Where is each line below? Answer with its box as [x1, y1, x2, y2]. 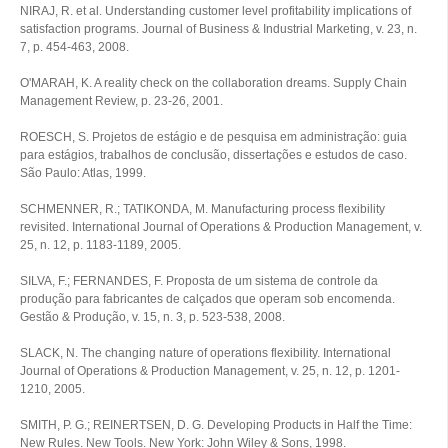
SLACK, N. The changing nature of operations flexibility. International [20, 346, 391, 360]
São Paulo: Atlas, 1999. [20, 166, 146, 180]
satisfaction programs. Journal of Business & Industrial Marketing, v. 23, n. [20, 22, 417, 36]
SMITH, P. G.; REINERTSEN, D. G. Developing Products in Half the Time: [20, 418, 412, 432]
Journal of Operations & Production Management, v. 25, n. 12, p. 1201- [20, 364, 400, 378]
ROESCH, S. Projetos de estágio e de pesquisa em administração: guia [20, 130, 407, 144]
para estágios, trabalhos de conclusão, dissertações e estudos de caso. [20, 148, 407, 162]
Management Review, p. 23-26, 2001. [20, 94, 223, 108]
